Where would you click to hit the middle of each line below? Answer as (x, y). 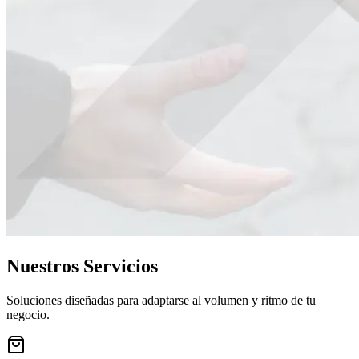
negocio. (28, 314)
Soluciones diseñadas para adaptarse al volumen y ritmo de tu (161, 300)
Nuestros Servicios (82, 266)
